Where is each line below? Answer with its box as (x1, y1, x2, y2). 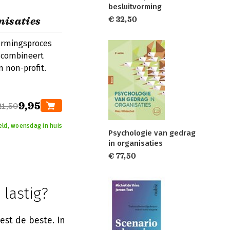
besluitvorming (108, 2, 162, 12)
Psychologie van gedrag (108, 128, 196, 138)
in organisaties (108, 138, 163, 148)
